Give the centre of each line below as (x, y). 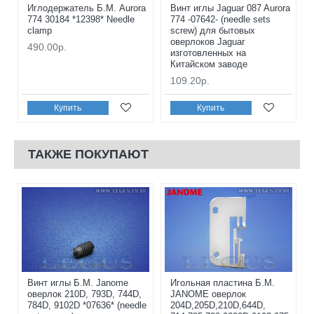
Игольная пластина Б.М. (222, 283)
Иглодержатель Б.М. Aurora (87, 8)
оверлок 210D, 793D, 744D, (84, 294)
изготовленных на (208, 53)
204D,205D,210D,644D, (218, 306)
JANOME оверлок (208, 294)
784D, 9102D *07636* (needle (87, 306)
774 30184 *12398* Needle (81, 20)
